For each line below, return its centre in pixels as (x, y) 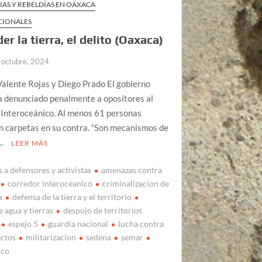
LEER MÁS (30, 143)
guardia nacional (78, 223)
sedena (99, 237)
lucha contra (141, 223)
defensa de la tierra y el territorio (72, 196)
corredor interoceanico (50, 183)
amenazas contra (132, 170)
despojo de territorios (103, 210)
